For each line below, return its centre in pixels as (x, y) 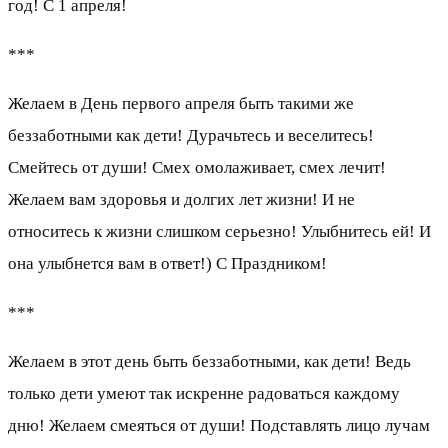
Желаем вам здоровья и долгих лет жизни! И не (181, 200)
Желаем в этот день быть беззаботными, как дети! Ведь (209, 362)
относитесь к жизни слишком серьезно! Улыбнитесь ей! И (219, 232)
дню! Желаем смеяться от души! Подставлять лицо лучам (219, 426)
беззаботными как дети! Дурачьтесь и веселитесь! (191, 136)
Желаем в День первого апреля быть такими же (181, 104)
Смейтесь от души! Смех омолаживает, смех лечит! (197, 168)
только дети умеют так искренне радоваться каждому (204, 394)
